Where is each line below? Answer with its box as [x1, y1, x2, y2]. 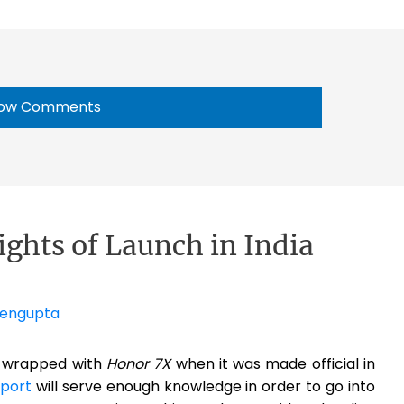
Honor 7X [106, 353, 171, 375]
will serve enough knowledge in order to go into [32, 376, 376, 398]
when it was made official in [170, 353, 376, 375]
